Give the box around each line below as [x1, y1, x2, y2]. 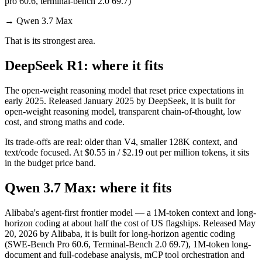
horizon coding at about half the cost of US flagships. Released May [5, 218, 256, 228]
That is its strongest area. [5, 35, 95, 46]
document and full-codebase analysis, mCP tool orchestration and [5, 249, 244, 260]
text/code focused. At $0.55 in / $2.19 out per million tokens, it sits [5, 147, 249, 157]
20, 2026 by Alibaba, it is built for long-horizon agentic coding [5, 228, 235, 239]
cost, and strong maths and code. [5, 116, 125, 127]
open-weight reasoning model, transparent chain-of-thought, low [5, 106, 242, 116]
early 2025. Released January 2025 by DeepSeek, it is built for [5, 95, 235, 106]
